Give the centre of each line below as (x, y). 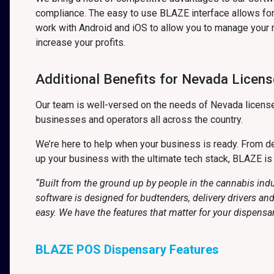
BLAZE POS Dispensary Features (127, 250)
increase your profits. (80, 43)
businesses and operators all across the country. (139, 120)
